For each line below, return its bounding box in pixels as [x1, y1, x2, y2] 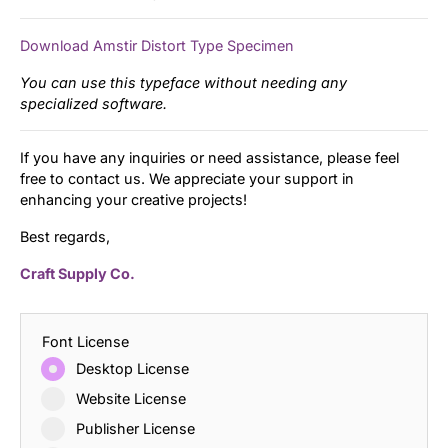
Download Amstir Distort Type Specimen [20, 36, 294, 54]
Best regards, [20, 227, 110, 245]
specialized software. [20, 94, 167, 112]
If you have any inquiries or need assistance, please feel [20, 148, 399, 166]
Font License [42, 332, 129, 350]
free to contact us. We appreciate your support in [20, 169, 354, 187]
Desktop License [76, 359, 189, 377]
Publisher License [76, 419, 195, 437]
